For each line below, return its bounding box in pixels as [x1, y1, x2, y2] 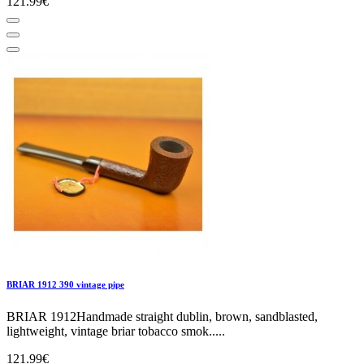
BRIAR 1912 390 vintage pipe [6, 279, 124, 289]
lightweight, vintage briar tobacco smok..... [6, 323, 225, 338]
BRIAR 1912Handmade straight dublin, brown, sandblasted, [6, 309, 318, 323]
